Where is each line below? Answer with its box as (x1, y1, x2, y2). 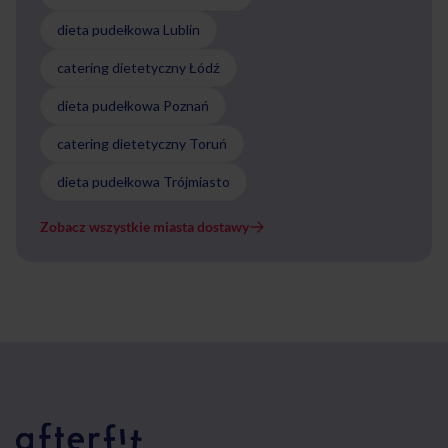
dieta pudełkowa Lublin (57, 21, 200, 39)
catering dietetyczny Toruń (57, 135, 227, 153)
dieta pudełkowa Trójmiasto (57, 173, 230, 191)
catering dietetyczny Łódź (57, 59, 220, 77)
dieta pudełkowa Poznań (57, 97, 209, 115)
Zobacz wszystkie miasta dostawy (40, 218, 249, 236)
